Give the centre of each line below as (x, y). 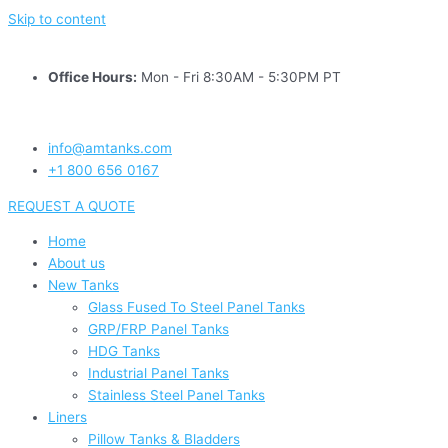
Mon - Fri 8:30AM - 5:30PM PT (239, 76)
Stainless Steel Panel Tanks (176, 395)
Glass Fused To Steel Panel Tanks (196, 307)
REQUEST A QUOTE (71, 205)
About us (76, 263)
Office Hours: (92, 76)
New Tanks (83, 285)
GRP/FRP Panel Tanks (158, 329)
